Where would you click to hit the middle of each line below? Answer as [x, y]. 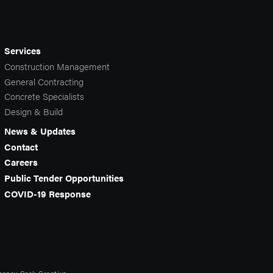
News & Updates [40, 130]
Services [23, 51]
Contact [21, 146]
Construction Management [57, 66]
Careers [21, 162]
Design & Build [34, 112]
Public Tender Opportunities [64, 178]
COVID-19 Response [48, 193]
